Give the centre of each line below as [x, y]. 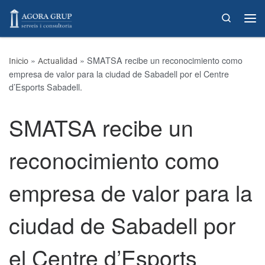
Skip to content [46, 17]
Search [245, 17]
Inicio [19, 61]
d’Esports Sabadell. [46, 87]
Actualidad [58, 61]
